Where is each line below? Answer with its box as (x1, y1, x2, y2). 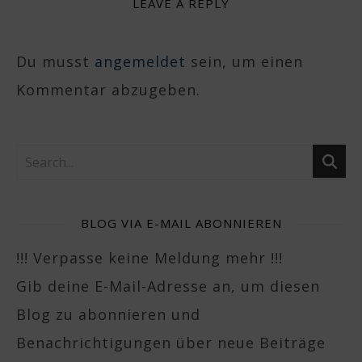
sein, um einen (186, 52, 303, 71)
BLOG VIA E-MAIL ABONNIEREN (80, 215, 282, 231)
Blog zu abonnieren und (16, 305, 200, 324)
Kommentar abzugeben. (16, 80, 200, 99)
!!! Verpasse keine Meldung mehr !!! (16, 248, 283, 267)
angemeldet (95, 52, 186, 71)
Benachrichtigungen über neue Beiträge (16, 333, 326, 352)
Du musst (16, 52, 95, 71)
